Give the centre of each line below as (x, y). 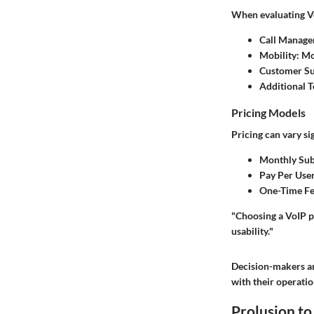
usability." (252, 231)
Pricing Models (268, 113)
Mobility (278, 55)
